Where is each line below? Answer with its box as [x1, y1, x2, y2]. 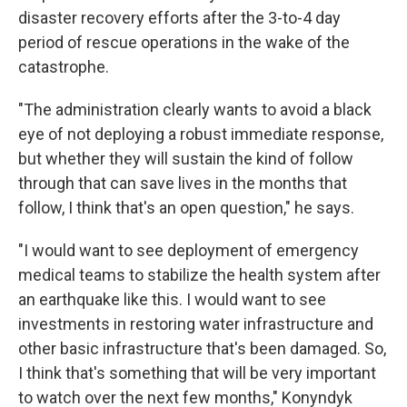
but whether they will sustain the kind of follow [18, 149, 353, 168]
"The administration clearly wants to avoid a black [18, 100, 372, 119]
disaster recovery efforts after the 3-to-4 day [18, 8, 341, 27]
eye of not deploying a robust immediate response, [18, 124, 383, 144]
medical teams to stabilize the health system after [18, 265, 381, 284]
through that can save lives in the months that [18, 174, 347, 193]
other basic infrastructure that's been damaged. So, [18, 339, 386, 358]
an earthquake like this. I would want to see [18, 290, 326, 309]
